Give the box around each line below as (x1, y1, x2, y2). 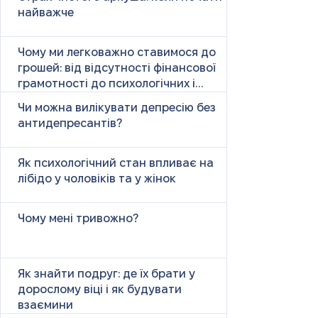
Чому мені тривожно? (18, 213, 138, 224)
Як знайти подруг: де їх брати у (18, 268, 195, 280)
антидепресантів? (18, 118, 122, 129)
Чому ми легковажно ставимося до (18, 47, 216, 58)
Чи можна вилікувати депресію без (18, 102, 216, 114)
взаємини (18, 300, 73, 311)
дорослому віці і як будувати (18, 284, 182, 295)
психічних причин (18, 94, 118, 105)
